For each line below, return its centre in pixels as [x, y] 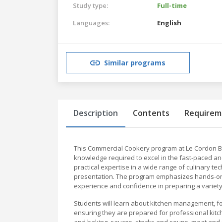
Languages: [91, 23]
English [169, 23]
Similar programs [135, 63]
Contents [151, 113]
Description [96, 113]
